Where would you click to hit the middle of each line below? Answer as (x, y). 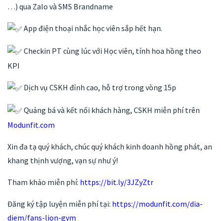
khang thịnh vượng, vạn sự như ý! (63, 161)
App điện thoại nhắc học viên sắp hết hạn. (92, 28)
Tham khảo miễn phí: (44, 182)
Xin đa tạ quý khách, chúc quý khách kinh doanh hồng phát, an (110, 147)
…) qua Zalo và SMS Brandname (60, 6)
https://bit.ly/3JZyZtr (117, 182)
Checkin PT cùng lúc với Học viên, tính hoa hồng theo (112, 51)
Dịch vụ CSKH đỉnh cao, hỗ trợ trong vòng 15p (99, 87)
